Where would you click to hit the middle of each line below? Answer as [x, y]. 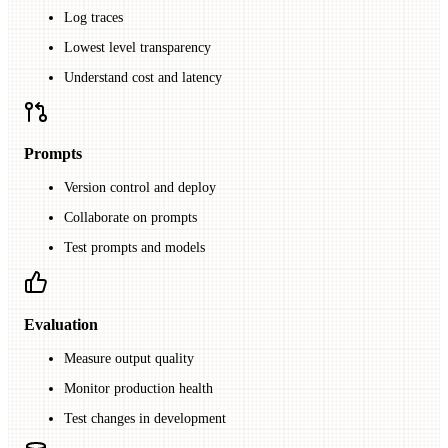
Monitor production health [138, 389]
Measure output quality [129, 359]
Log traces [93, 17]
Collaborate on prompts [130, 218]
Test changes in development [145, 419]
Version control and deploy [140, 188]
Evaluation [61, 324]
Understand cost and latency [143, 77]
